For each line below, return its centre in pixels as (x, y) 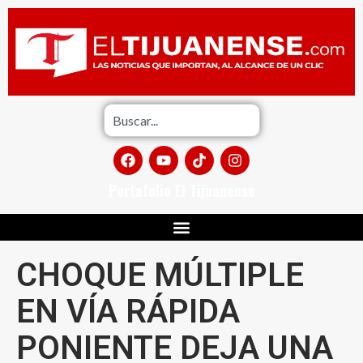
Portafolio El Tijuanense (181, 190)
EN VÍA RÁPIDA (128, 312)
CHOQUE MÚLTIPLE (160, 275)
